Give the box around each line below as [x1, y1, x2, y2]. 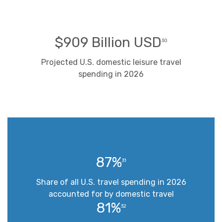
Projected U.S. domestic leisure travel [41, 57, 181, 67]
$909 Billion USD [55, 34, 162, 51]
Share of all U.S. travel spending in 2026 [36, 177, 186, 187]
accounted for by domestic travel [48, 189, 174, 199]
